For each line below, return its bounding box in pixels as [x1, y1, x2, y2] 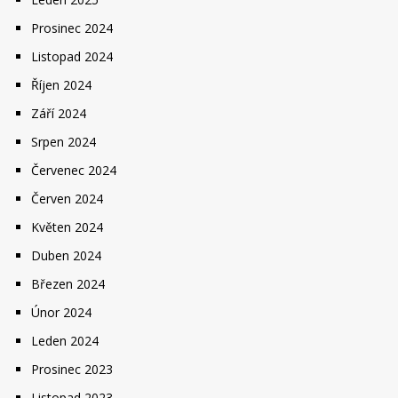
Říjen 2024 [31, 76, 92, 93]
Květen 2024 [31, 219, 103, 235]
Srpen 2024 [31, 133, 96, 150]
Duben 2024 [31, 247, 101, 264]
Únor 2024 [31, 304, 92, 321]
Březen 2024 [31, 275, 105, 292]
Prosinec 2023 [31, 361, 113, 378]
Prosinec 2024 [31, 20, 113, 36]
